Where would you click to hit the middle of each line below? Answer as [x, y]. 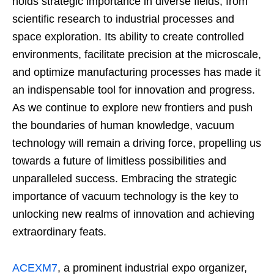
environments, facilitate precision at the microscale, [137, 54]
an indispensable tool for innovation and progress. [134, 90]
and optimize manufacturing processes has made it [136, 72]
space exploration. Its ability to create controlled [128, 36]
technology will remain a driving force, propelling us [137, 143]
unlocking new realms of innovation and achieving [133, 214]
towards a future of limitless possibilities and [119, 161]
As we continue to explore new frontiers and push [132, 107]
